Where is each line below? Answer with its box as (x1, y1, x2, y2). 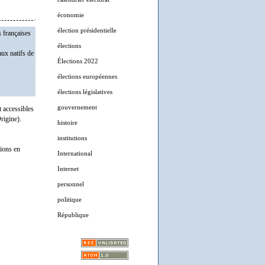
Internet (57, 165, 79, 172)
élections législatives (57, 88, 112, 95)
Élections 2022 (57, 57, 98, 64)
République (57, 211, 89, 218)
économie (57, 11, 84, 18)
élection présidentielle (57, 27, 117, 34)
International (57, 150, 92, 157)
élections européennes (57, 73, 117, 80)
